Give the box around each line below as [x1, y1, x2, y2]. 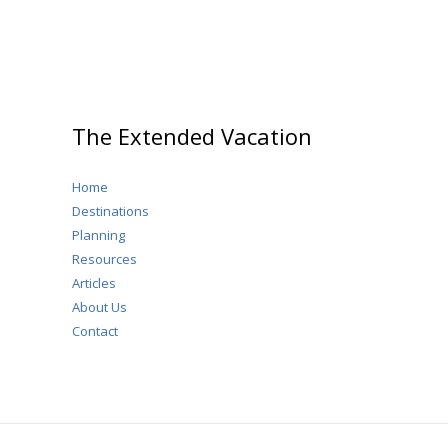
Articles [72, 274, 116, 293]
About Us [72, 298, 127, 317]
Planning [72, 226, 125, 245]
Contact [72, 322, 118, 341]
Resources [72, 250, 137, 269]
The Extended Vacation [72, 121, 312, 152]
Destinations [72, 202, 149, 221]
